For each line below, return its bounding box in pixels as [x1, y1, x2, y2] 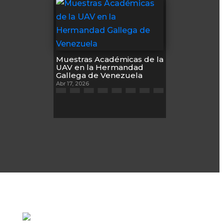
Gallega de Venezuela [55, 70, 142, 80]
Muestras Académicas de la [55, 54, 163, 64]
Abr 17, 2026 [55, 80, 89, 87]
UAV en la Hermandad [55, 62, 143, 72]
